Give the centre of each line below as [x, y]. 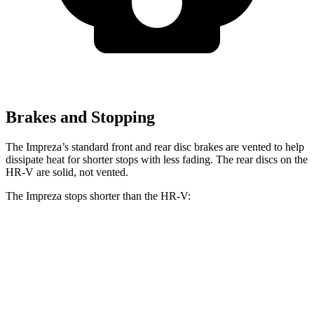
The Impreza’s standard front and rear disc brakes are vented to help [155, 146]
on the [294, 159]
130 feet [169, 272]
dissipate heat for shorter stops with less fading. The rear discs [143, 159]
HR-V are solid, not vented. [67, 172]
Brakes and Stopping [80, 117]
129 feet [123, 272]
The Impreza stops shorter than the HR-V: [98, 196]
